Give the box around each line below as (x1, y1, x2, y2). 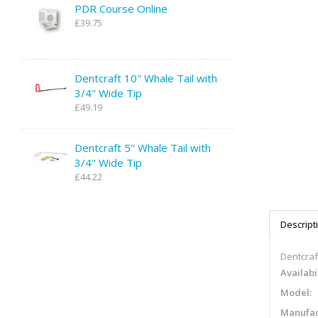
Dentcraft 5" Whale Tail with (75, 141, 211, 155)
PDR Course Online (75, 1, 168, 16)
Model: (280, 286, 312, 299)
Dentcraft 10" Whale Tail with (75, 71, 217, 85)
